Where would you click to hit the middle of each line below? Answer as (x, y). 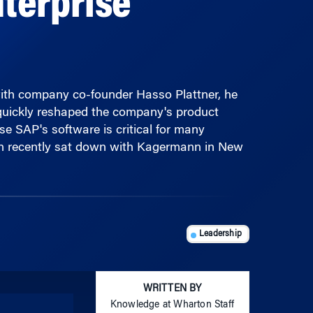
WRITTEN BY (172, 268)
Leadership (220, 212)
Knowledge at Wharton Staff (172, 284)
